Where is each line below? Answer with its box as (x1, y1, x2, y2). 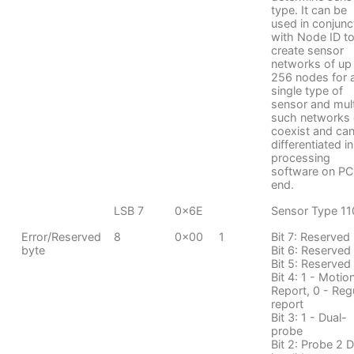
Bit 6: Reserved (270, 243, 351, 257)
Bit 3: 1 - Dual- (270, 310, 347, 324)
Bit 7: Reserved (270, 229, 350, 243)
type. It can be (270, 2, 347, 17)
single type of (270, 83, 343, 97)
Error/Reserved (21, 229, 101, 243)
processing (270, 150, 330, 164)
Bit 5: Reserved (270, 256, 351, 270)
